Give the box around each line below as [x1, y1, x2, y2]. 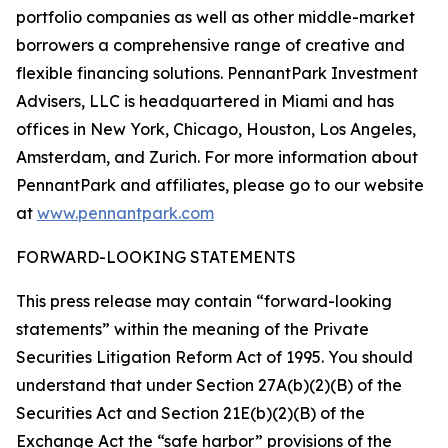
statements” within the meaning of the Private [16, 319, 369, 339]
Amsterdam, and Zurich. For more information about [16, 147, 418, 167]
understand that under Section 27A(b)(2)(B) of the [16, 375, 402, 395]
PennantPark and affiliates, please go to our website [16, 175, 424, 195]
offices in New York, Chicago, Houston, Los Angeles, [16, 119, 416, 139]
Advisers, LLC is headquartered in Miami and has [16, 91, 394, 111]
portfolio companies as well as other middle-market [16, 7, 415, 27]
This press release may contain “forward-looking [16, 291, 392, 311]
